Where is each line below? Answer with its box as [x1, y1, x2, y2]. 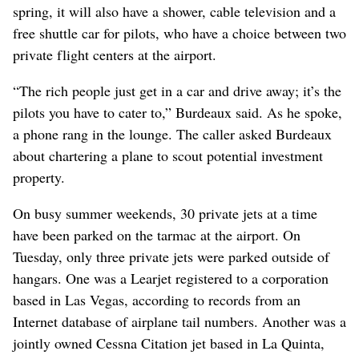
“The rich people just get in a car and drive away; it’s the [13, 80, 341, 100]
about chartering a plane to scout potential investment [13, 145, 323, 165]
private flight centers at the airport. [13, 44, 216, 64]
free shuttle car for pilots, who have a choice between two [13, 22, 346, 42]
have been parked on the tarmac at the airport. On [13, 224, 301, 244]
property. [13, 167, 65, 187]
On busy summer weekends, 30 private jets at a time [13, 203, 317, 223]
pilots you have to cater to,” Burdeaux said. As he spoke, [13, 102, 342, 122]
